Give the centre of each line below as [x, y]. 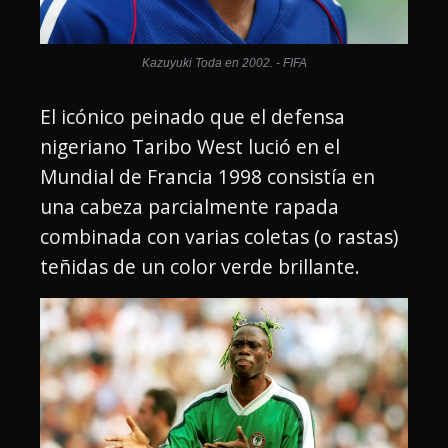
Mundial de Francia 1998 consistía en [207, 177]
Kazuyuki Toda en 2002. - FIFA [224, 63]
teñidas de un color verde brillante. [200, 267]
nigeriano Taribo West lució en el [190, 147]
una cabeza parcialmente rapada [189, 207]
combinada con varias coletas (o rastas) [219, 237]
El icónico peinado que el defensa [192, 117]
